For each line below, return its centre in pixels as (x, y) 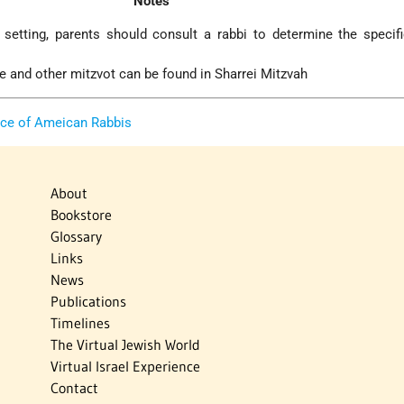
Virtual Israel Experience (125, 366)
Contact (74, 387)
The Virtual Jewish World (125, 344)
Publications (88, 301)
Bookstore (81, 214)
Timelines (80, 322)
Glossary (76, 236)
